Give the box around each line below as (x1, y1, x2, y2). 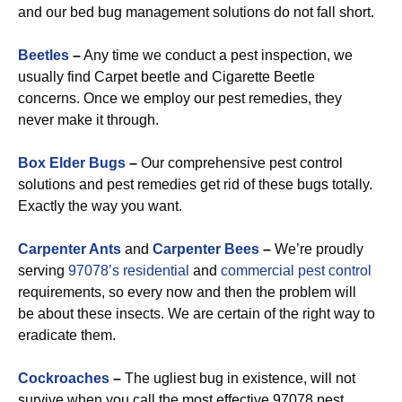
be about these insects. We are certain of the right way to (18, 306, 375, 321)
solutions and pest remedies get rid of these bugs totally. (18, 177, 372, 192)
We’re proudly (271, 241, 363, 257)
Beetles (18, 48, 69, 63)
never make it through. (18, 112, 159, 127)
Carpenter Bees (153, 241, 259, 257)
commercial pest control (221, 263, 371, 278)
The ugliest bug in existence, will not (121, 371, 355, 386)
